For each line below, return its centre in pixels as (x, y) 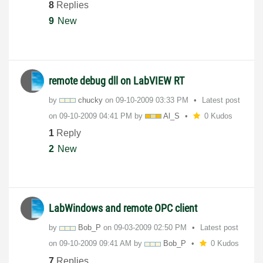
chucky (90, 100)
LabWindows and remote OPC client (123, 208)
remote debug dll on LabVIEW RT (117, 80)
